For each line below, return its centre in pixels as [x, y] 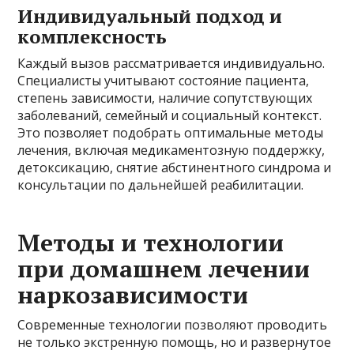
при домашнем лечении [164, 269]
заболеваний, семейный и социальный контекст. [170, 116]
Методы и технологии [151, 243]
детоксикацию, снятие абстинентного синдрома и [175, 168]
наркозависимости [133, 295]
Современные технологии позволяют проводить [173, 325]
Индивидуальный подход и [150, 16]
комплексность [92, 37]
